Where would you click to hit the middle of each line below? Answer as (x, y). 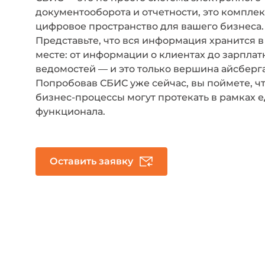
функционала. (70, 112)
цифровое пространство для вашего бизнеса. (150, 27)
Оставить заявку (116, 161)
